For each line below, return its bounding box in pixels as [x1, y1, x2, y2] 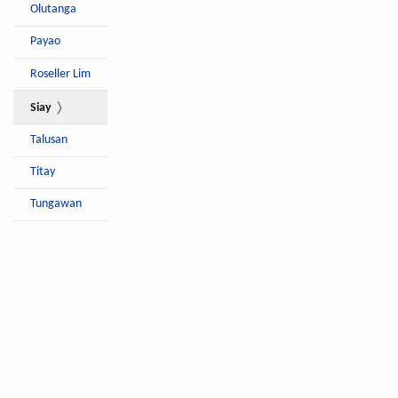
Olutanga [30, 4, 77, 16]
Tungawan [30, 198, 83, 211]
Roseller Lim [30, 68, 92, 80]
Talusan [30, 134, 68, 146]
